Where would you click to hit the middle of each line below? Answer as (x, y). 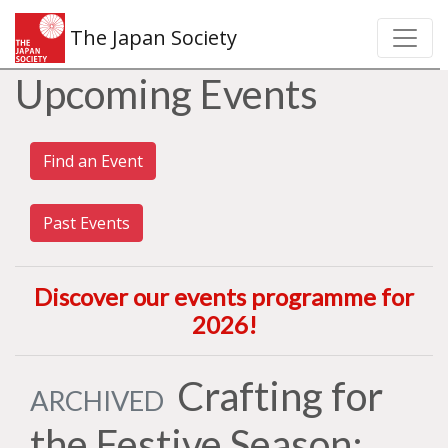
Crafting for (275, 396)
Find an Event (93, 161)
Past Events (86, 223)
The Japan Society (151, 37)
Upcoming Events (166, 94)
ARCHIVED (97, 400)
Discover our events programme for (224, 296)
